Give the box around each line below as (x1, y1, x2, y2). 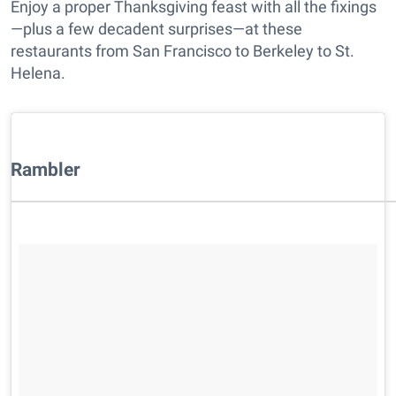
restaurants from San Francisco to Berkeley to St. (11, 42, 354, 61)
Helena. (11, 64, 65, 83)
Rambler (11, 158, 80, 181)
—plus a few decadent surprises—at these (11, 19, 302, 39)
